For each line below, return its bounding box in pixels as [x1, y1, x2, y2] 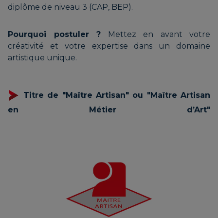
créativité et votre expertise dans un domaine [8, 41, 210, 51]
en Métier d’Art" [8, 105, 210, 114]
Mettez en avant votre [101, 29, 210, 39]
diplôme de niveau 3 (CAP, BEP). [8, 2, 133, 12]
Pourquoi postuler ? [8, 29, 101, 39]
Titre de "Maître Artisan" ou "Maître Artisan [23, 90, 210, 100]
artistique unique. [8, 53, 77, 62]
